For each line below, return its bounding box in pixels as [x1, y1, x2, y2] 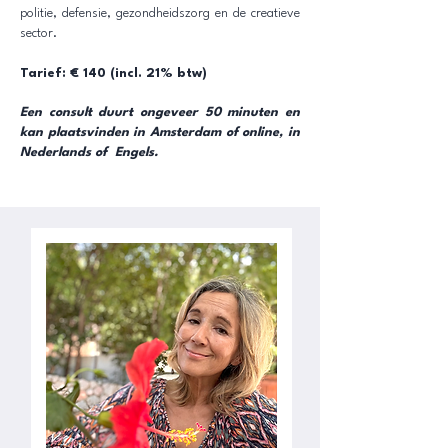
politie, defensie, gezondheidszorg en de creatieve [20, 7, 300, 20]
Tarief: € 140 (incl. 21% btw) [20, 67, 207, 80]
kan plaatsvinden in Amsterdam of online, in [20, 126, 300, 139]
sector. [20, 27, 57, 40]
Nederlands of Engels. [20, 146, 158, 159]
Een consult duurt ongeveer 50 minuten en [20, 106, 300, 119]
